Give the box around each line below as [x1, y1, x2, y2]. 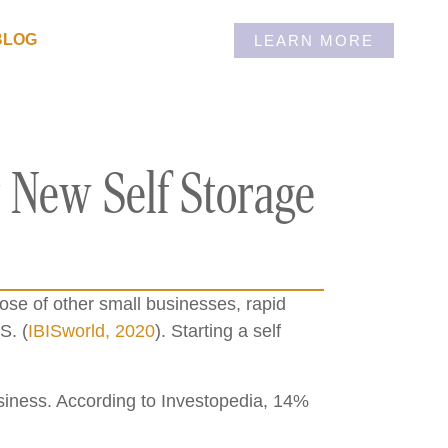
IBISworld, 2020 [27, 321, 155, 341]
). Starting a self [154, 321, 281, 341]
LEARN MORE [254, 31, 375, 49]
